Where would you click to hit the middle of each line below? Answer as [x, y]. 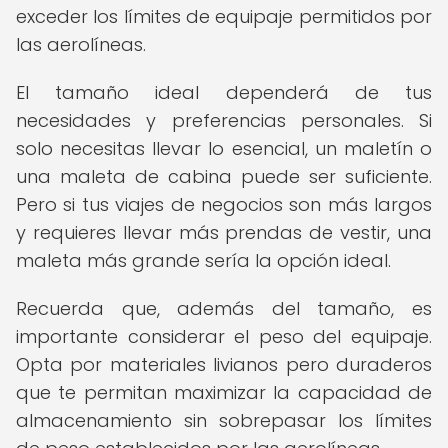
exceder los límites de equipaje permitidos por [224, 16]
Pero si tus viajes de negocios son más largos [224, 204]
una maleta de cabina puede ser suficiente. [224, 176]
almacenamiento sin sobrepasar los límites [224, 420]
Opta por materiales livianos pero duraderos [224, 364]
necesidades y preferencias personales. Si [224, 120]
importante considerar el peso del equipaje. [224, 336]
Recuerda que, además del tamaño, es [224, 308]
